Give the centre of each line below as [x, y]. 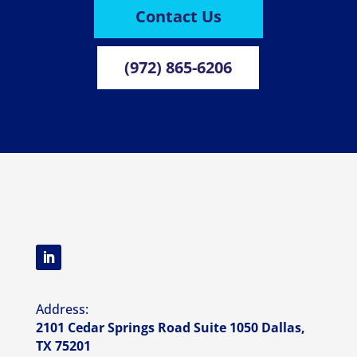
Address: [62, 310]
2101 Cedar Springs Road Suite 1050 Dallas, [170, 328]
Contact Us [178, 17]
